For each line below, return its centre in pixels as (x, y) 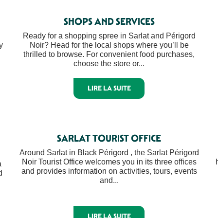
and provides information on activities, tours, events (109, 171)
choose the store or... (109, 64)
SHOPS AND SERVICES (109, 21)
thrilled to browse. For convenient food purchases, (109, 54)
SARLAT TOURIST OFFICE (109, 138)
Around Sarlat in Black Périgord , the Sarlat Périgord (109, 152)
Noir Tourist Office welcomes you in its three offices (109, 162)
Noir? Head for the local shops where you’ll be (109, 45)
